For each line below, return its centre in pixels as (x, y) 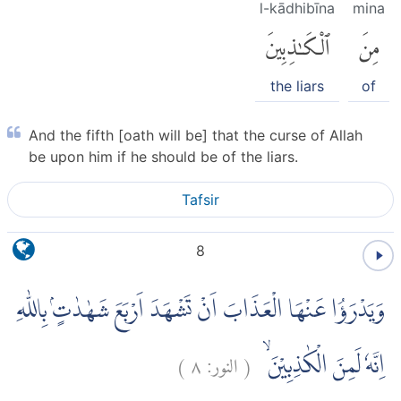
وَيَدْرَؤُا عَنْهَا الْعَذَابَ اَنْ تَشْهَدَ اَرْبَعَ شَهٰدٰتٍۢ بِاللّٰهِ (201, 311)
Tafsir (200, 200)
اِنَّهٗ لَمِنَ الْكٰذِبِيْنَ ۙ (319, 367)
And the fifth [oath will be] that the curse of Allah (196, 136)
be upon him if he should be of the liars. (163, 157)
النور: (222, 362)
